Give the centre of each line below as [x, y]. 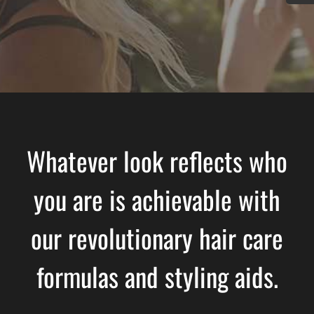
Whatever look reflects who [157, 160]
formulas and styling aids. [157, 276]
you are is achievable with [157, 199]
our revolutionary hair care [157, 237]
